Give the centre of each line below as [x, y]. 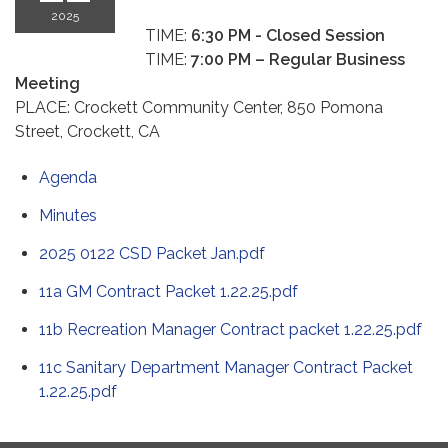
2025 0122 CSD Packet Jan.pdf [152, 254]
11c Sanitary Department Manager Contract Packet [226, 368]
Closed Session [325, 36]
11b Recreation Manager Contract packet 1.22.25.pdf [230, 330]
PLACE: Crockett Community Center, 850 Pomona [199, 108]
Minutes [68, 216]
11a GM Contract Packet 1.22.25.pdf [168, 292]
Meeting [47, 84]
